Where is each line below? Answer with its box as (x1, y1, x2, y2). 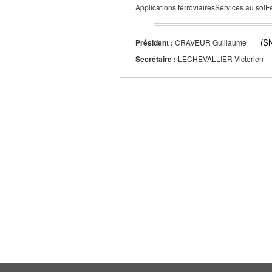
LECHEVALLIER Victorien (176, 53, 265, 64)
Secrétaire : (135, 53, 176, 65)
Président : (135, 37, 173, 49)
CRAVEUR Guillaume (173, 37, 248, 48)
